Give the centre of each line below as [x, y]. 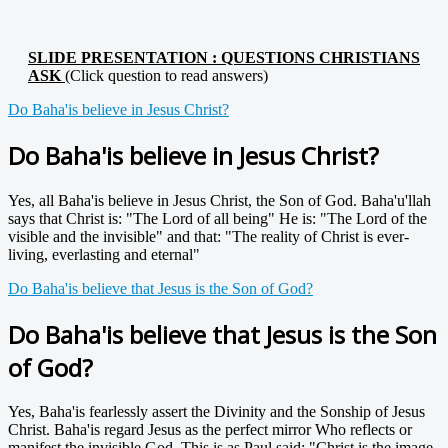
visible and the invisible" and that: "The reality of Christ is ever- [208, 236]
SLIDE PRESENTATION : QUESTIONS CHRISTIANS [224, 57]
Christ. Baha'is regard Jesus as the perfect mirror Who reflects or [210, 430]
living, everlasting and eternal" [104, 254]
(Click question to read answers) [166, 75]
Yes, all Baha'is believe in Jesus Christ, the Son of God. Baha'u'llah [219, 200]
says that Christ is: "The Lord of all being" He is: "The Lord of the [217, 218]
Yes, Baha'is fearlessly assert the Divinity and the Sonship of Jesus [216, 412]
